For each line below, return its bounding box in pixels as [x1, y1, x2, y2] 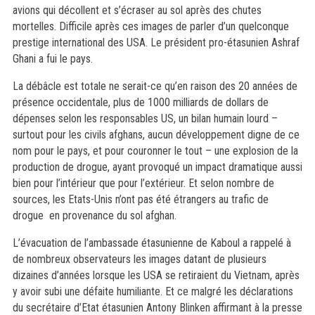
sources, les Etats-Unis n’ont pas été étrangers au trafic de [12, 193, 269, 207]
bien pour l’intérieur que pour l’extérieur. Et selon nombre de [12, 176, 274, 191]
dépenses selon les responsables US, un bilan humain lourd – [12, 112, 278, 126]
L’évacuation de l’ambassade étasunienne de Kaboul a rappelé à [12, 236, 291, 250]
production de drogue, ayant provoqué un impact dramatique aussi [12, 160, 302, 174]
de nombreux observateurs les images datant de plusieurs [12, 252, 266, 266]
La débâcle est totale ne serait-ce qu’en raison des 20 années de [12, 79, 297, 94]
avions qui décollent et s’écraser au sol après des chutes [12, 4, 262, 18]
